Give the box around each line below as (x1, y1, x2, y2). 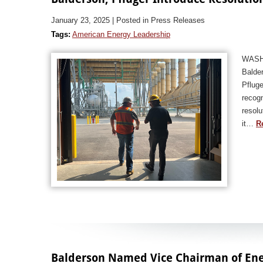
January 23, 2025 (51, 15, 110, 25)
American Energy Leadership (72, 29, 170, 39)
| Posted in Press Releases (112, 15, 205, 25)
